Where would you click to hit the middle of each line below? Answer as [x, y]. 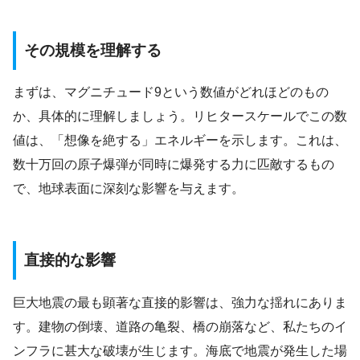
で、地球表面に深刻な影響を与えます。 [129, 189]
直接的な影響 [70, 260]
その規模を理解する [93, 50]
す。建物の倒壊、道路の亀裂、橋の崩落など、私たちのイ [180, 326]
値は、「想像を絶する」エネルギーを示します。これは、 [180, 141]
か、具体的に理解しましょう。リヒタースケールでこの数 [180, 117]
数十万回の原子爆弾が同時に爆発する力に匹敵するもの [174, 165]
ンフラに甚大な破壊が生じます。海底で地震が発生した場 [180, 350]
